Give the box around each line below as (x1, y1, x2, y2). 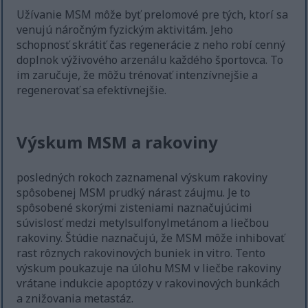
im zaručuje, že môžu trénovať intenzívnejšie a (16, 67, 258, 83)
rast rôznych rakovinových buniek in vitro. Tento (16, 245, 266, 261)
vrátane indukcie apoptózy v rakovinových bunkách (16, 276, 280, 291)
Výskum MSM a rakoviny (16, 131, 219, 154)
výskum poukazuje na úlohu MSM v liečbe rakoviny (16, 261, 282, 276)
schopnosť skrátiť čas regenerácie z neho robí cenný (16, 37, 286, 53)
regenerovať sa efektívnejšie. (16, 82, 167, 98)
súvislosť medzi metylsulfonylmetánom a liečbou (16, 215, 269, 231)
